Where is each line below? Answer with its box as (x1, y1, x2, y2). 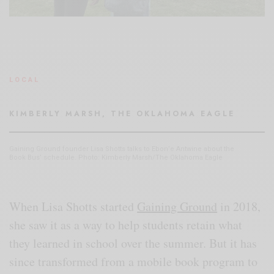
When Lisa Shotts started (9, 198, 138, 215)
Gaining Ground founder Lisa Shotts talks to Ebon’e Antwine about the (9, 144, 234, 153)
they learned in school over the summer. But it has (9, 234, 257, 251)
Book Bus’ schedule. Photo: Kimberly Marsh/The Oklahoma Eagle (9, 153, 223, 161)
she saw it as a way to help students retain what (9, 216, 243, 233)
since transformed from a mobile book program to (9, 253, 258, 270)
